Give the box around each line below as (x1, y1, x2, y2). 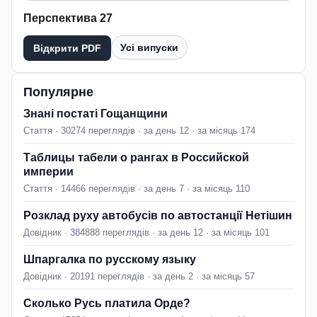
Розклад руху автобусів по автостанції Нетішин (23, 209, 292, 222)
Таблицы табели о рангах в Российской (23, 151, 249, 164)
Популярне (23, 85, 93, 100)
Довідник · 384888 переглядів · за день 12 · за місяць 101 (23, 227, 270, 238)
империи (23, 166, 74, 178)
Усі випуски (120, 42, 178, 54)
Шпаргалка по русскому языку (23, 253, 196, 266)
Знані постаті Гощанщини (23, 108, 168, 120)
